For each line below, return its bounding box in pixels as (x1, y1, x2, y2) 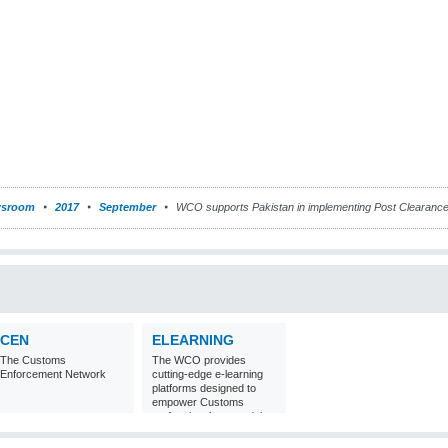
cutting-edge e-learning (152, 368, 263, 380)
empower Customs (152, 396, 244, 408)
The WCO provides (152, 354, 246, 366)
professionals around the (152, 410, 272, 422)
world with (152, 424, 200, 436)
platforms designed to (152, 382, 256, 394)
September (99, 201, 156, 213)
